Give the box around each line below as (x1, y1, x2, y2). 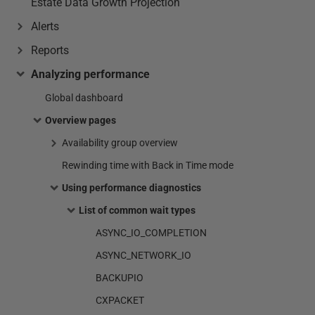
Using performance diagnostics (62, 182, 201, 193)
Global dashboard (45, 92, 123, 103)
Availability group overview (62, 137, 178, 148)
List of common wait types (79, 205, 195, 216)
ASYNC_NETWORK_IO (96, 250, 191, 261)
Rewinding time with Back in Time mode (62, 160, 233, 171)
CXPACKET (96, 295, 144, 306)
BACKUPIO (96, 272, 143, 283)
